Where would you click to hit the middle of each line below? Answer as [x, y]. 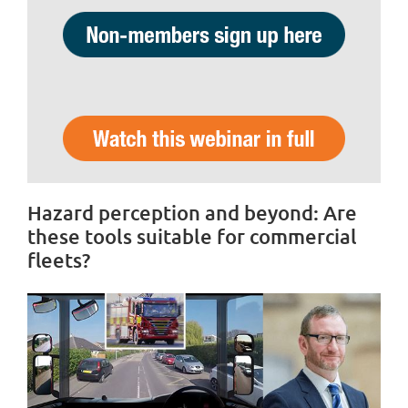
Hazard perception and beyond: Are [192, 213]
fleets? [59, 260]
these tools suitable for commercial [192, 237]
